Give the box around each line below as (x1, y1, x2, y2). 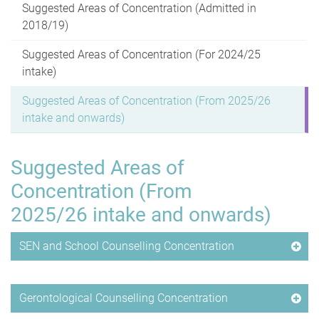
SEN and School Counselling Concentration (19, 239, 234, 253)
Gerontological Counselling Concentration (19, 291, 228, 305)
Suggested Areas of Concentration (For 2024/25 (22, 47, 261, 61)
